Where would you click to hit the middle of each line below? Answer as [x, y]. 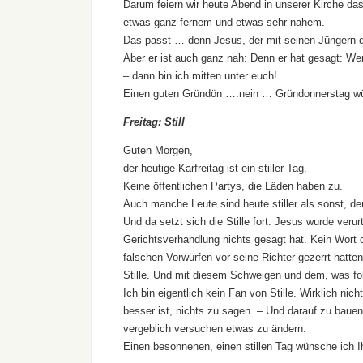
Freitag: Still [154, 122]
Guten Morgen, [158, 151]
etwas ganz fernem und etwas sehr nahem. [224, 23]
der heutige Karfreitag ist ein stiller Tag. [215, 169]
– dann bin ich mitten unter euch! [200, 76]
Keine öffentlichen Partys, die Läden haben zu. [233, 186]
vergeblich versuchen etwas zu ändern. [215, 329]
